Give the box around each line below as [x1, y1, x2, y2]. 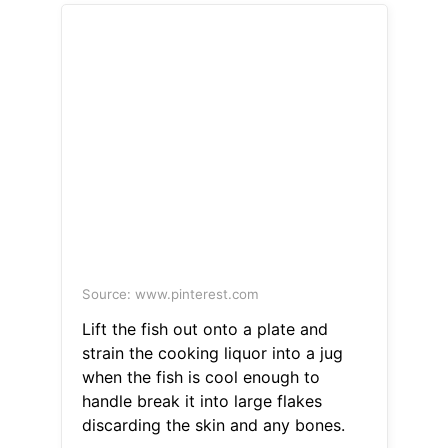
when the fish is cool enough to [81, 367, 320, 388]
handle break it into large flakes [81, 391, 322, 412]
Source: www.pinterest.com [81, 286, 259, 303]
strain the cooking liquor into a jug [81, 343, 343, 364]
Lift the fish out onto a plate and [81, 319, 328, 340]
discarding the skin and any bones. [81, 415, 345, 436]
